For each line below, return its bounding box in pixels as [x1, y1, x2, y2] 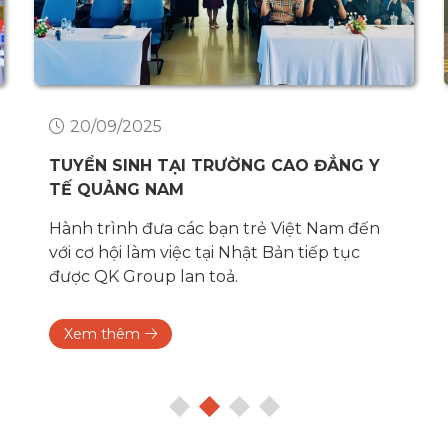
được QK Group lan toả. [49, 267, 238, 287]
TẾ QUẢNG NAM [49, 180, 184, 200]
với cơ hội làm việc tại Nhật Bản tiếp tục [49, 243, 360, 263]
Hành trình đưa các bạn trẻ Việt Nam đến [49, 219, 380, 239]
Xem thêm [64, 325, 140, 344]
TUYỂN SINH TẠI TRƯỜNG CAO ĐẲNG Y [49, 156, 380, 176]
